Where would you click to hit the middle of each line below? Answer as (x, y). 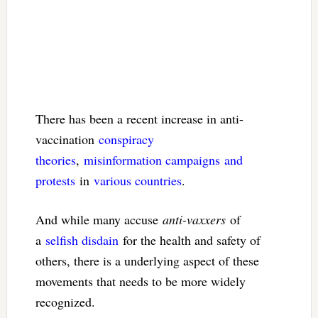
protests (55, 180)
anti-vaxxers (194, 219)
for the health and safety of (189, 240)
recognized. (65, 301)
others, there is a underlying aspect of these (147, 260)
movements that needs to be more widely (140, 281)
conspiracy (126, 139)
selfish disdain (82, 240)
